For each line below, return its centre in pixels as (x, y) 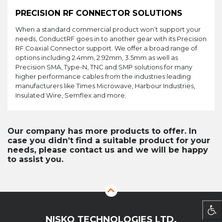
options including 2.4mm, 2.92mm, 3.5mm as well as (97, 58)
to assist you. (35, 160)
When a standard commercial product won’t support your (108, 30)
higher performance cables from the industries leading (103, 77)
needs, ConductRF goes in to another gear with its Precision (111, 39)
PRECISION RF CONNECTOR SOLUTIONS (99, 13)
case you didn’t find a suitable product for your (109, 141)
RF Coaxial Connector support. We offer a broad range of (106, 49)
